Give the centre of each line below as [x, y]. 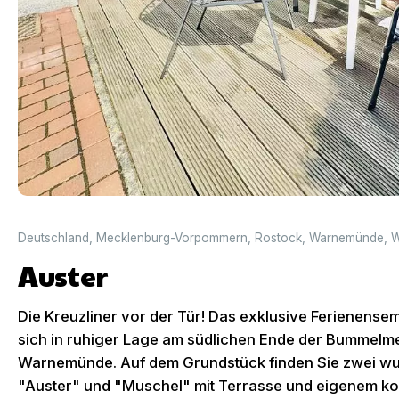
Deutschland [53, 238]
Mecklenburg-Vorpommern [172, 238]
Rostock [278, 238]
